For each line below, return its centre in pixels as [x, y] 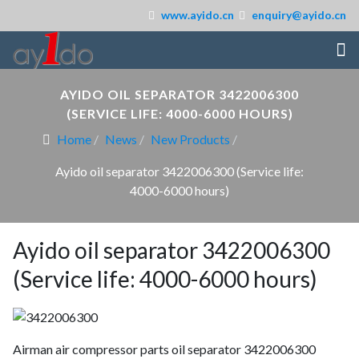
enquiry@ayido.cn [299, 15]
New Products [190, 139]
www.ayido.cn [198, 15]
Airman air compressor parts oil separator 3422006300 [164, 349]
